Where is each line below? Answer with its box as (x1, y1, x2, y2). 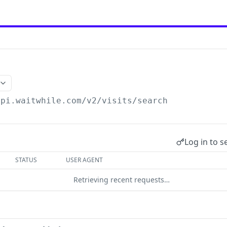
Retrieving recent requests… (73, 175, 170, 184)
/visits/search (97, 96, 168, 105)
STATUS (15, 156, 37, 164)
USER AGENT (66, 156, 103, 164)
